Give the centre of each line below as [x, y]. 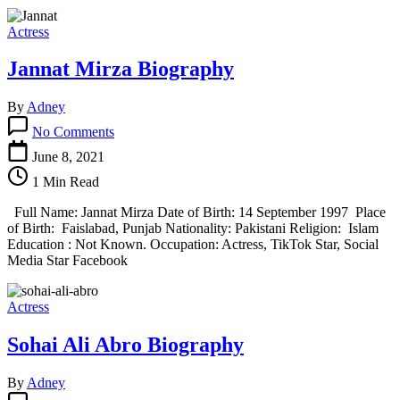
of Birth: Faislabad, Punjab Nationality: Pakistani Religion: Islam [193, 229]
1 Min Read [64, 182]
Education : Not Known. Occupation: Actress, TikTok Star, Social [193, 245]
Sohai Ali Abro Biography [125, 345]
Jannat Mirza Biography [121, 69]
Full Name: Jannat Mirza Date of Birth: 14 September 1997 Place [196, 212]
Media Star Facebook [67, 261]
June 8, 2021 [68, 157]
